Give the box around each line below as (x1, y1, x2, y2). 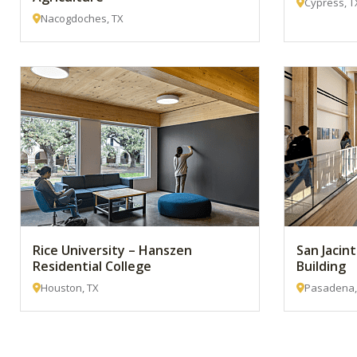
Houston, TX (41, 280, 99, 295)
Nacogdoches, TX (41, 11, 124, 25)
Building (296, 257, 346, 275)
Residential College (33, 257, 151, 275)
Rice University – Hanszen (33, 241, 192, 259)
